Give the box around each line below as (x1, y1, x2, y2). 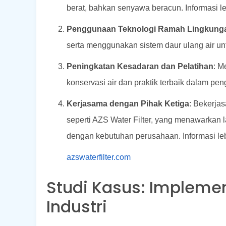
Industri (46, 195, 107, 218)
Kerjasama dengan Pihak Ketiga (67, 99, 189, 108)
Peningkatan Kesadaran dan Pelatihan (67, 62, 213, 71)
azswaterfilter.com (67, 152, 131, 161)
